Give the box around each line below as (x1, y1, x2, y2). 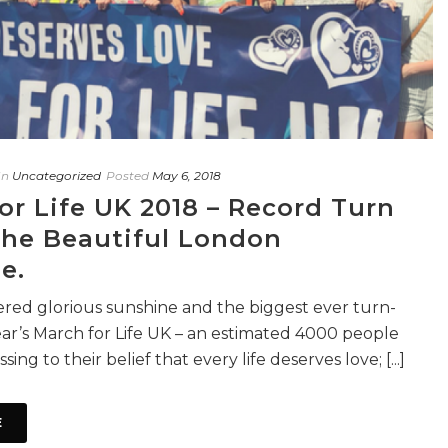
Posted (106, 167, 149, 183)
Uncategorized (12, 167, 101, 183)
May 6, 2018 (152, 167, 221, 183)
